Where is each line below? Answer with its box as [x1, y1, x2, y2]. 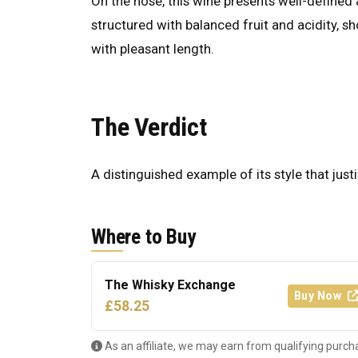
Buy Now [293, 289, 344, 303]
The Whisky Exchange [105, 277, 236, 293]
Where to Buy [91, 225, 196, 249]
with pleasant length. [91, 40, 214, 57]
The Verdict [91, 111, 207, 142]
